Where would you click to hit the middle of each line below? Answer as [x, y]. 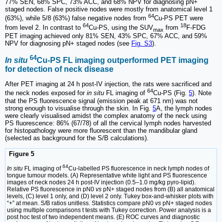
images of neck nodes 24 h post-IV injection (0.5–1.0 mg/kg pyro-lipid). [101, 183]
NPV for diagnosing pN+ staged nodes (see [68, 44]
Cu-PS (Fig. [171, 93]
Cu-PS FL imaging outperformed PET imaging [123, 60]
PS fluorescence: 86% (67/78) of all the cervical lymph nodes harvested [108, 123]
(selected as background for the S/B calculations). [77, 138]
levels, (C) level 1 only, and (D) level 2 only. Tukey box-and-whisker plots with [110, 196]
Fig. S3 [142, 44]
